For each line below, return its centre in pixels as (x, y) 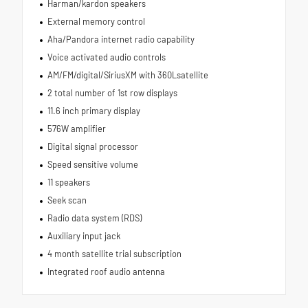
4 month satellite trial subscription (114, 254)
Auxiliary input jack (84, 236)
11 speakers (68, 183)
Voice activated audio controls (106, 57)
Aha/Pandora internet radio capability (121, 40)
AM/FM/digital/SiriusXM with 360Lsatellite (128, 75)
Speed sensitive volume (92, 165)
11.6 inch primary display (93, 111)
